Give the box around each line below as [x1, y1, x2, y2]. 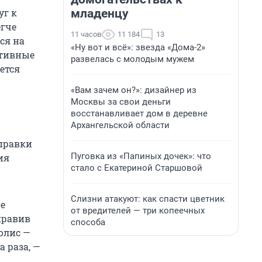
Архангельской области [71, 120, 170, 130]
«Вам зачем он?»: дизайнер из [71, 85, 196, 95]
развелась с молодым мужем [71, 54, 194, 64]
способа [71, 217, 105, 227]
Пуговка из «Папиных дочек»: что [71, 151, 211, 161]
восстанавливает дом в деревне [71, 108, 208, 119]
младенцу [71, 6, 129, 20]
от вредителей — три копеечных [71, 205, 205, 216]
